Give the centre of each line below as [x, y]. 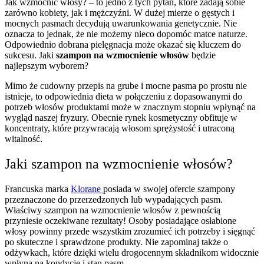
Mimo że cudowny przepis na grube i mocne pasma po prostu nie [126, 85]
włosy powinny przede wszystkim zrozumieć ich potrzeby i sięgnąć [130, 231]
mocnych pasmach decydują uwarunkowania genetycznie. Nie [121, 23]
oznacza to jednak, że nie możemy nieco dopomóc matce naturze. [126, 34]
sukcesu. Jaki [30, 55]
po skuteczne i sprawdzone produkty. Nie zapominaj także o [116, 242]
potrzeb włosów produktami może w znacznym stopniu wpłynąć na [130, 107]
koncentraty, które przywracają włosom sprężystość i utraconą [120, 128]
